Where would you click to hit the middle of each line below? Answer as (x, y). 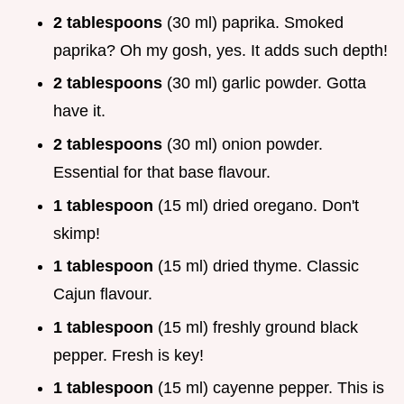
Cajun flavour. (103, 294)
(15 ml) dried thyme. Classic (258, 266)
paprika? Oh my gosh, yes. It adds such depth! (220, 50)
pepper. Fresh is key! (129, 355)
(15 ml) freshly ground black (258, 327)
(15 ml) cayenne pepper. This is (271, 388)
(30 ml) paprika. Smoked (255, 22)
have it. (79, 111)
